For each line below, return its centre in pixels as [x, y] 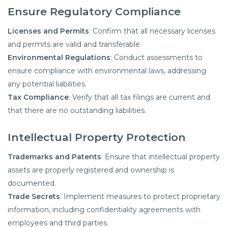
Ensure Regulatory [60, 11]
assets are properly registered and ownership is [91, 170]
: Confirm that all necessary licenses [152, 31]
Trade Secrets [34, 196]
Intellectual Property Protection [97, 137]
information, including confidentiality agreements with [104, 210]
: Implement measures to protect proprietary [140, 196]
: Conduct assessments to [156, 58]
